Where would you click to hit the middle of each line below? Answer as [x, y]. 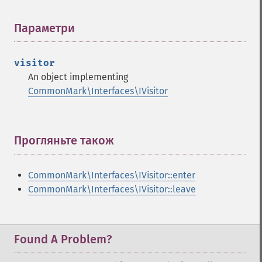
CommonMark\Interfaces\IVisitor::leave [112, 189]
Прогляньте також [64, 140]
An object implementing [78, 77]
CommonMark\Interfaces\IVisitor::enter [112, 175]
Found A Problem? [63, 239]
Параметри [44, 28]
